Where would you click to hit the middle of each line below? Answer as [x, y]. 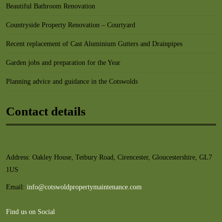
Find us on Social [30, 212]
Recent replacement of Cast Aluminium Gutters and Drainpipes [94, 44]
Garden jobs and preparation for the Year [63, 63]
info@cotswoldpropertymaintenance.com [84, 187]
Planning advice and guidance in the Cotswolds [72, 82]
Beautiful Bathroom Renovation [51, 6]
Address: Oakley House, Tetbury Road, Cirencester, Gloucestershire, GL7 [109, 157]
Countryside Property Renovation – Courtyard [71, 25]
